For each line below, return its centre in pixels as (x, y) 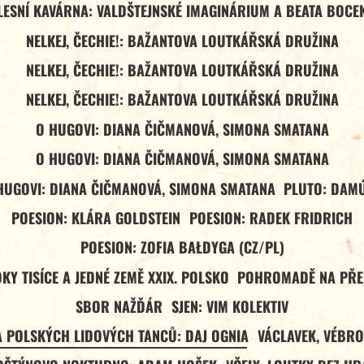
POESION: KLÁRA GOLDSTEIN (96, 217)
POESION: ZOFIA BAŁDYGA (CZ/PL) (182, 247)
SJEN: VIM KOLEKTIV (230, 307)
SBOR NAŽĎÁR (119, 307)
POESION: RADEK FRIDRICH (271, 217)
